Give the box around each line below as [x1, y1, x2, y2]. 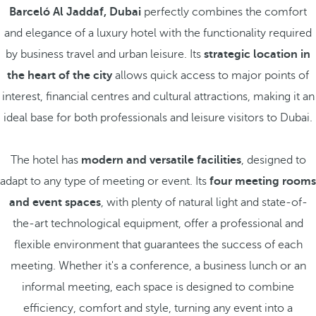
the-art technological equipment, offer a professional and [13, 217, 303, 230]
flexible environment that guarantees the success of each [13, 238, 303, 251]
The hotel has [10, 154, 81, 166]
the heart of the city [7, 69, 112, 82]
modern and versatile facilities [80, 154, 241, 166]
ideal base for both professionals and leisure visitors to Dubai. [4, 111, 312, 124]
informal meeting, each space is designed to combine [22, 281, 294, 293]
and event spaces [8, 196, 101, 209]
